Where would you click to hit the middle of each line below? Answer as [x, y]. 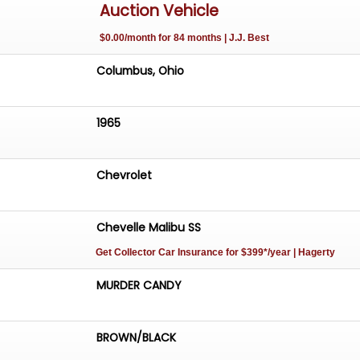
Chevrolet [125, 176]
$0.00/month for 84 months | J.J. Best [185, 38]
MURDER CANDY [139, 285]
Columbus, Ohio [141, 71]
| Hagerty [313, 253]
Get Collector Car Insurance [161, 253]
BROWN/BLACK [137, 337]
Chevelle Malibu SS [149, 228]
